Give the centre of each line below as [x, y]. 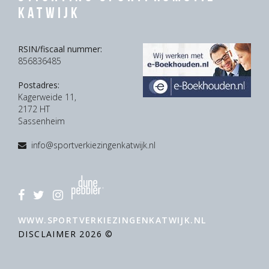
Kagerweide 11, [47, 97]
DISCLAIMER [49, 234]
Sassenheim [41, 121]
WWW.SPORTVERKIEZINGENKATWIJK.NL [112, 220]
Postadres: [39, 85]
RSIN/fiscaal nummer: [60, 49]
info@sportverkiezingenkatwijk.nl [93, 145]
